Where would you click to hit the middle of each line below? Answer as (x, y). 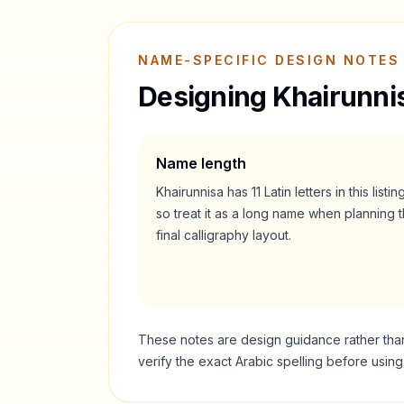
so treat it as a (199, 213)
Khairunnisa (190, 192)
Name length (201, 163)
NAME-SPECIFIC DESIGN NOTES (269, 60)
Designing (205, 96)
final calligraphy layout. (224, 235)
